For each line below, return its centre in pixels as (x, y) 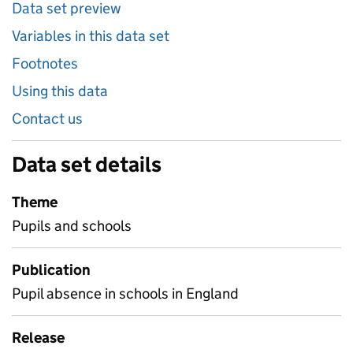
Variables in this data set (91, 36)
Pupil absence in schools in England (125, 294)
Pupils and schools (72, 226)
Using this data (60, 91)
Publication (51, 270)
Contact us (47, 119)
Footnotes (45, 63)
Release (38, 338)
